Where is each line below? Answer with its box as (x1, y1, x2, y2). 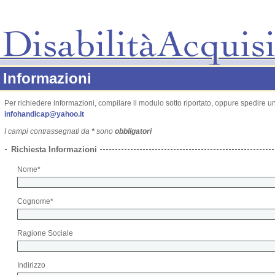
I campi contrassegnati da (4, 127, 91, 136)
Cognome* (17, 197, 56, 206)
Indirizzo (17, 261, 46, 269)
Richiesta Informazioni (11, 145, 98, 154)
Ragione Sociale (17, 229, 74, 238)
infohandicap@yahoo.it (4, 110, 84, 118)
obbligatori (115, 127, 152, 136)
